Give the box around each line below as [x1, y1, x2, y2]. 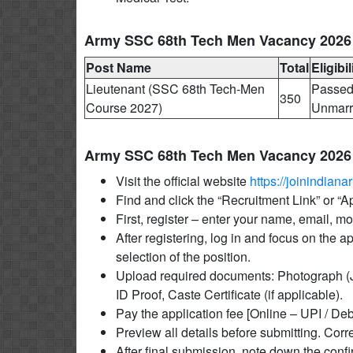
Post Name [86, 58, 151, 76]
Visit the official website [116, 171, 250, 190]
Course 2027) [86, 98, 162, 117]
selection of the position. [116, 247, 251, 266]
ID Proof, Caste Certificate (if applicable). [116, 284, 343, 303]
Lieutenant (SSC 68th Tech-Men [86, 79, 265, 98]
